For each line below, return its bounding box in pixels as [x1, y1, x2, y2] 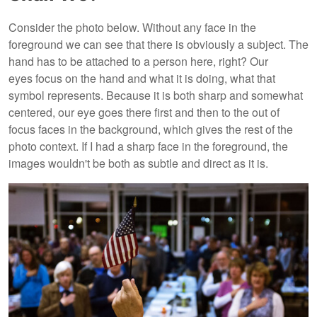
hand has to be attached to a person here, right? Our [8, 53, 268, 70]
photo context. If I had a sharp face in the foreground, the [8, 138, 288, 155]
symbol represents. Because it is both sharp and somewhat [8, 87, 303, 104]
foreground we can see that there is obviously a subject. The [8, 36, 309, 53]
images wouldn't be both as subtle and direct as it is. [8, 155, 268, 172]
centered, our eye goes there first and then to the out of [8, 104, 279, 121]
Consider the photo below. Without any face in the [8, 19, 256, 36]
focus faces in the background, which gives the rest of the [8, 121, 293, 138]
